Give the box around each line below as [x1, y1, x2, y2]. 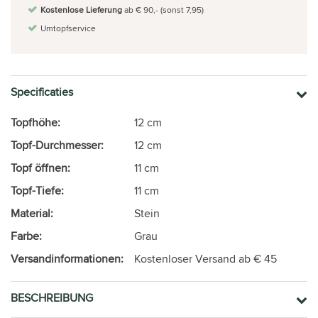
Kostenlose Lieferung [40, 3, 122, 16]
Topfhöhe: [11, 114, 60, 131]
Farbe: [11, 227, 42, 244]
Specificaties [11, 83, 73, 100]
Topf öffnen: [11, 159, 70, 176]
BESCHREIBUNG [11, 289, 93, 306]
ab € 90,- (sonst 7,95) [122, 3, 204, 16]
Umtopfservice [40, 21, 96, 34]
